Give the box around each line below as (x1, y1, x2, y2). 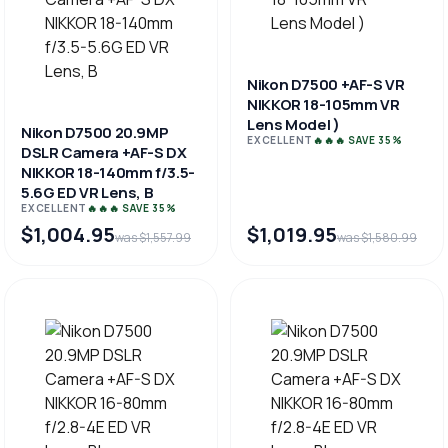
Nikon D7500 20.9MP (21, 122, 169, 143)
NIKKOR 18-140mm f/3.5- (21, 162, 195, 183)
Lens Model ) (247, 114, 340, 135)
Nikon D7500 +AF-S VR (247, 74, 405, 95)
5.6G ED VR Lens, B (21, 182, 154, 203)
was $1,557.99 (115, 229, 191, 246)
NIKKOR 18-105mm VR (247, 94, 400, 115)
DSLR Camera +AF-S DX (21, 142, 187, 163)
